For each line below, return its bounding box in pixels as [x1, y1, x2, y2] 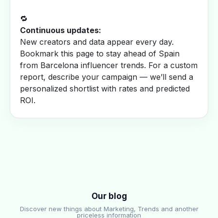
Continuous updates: [20, 25, 101, 35]
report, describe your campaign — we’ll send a [20, 72, 193, 82]
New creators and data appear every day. [20, 37, 174, 47]
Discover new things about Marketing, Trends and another [19, 205, 199, 213]
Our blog [91, 191, 127, 201]
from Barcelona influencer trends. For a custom [20, 60, 198, 70]
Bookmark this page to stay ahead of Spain [20, 49, 180, 58]
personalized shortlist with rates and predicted [20, 84, 190, 93]
